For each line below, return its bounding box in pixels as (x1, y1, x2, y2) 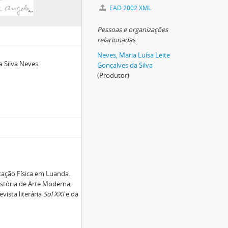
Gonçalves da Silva (97, 61, 153, 70)
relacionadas (97, 35, 135, 44)
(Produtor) (97, 71, 129, 80)
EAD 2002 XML (108, 4, 151, 12)
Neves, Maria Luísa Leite (97, 50, 170, 60)
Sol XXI (43, 189, 65, 198)
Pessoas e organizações (97, 25, 168, 34)
